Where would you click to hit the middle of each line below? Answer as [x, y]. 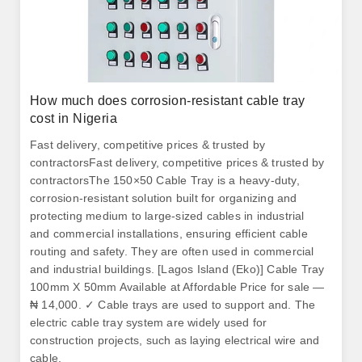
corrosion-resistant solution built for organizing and [164, 198]
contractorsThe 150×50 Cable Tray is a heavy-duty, [165, 180]
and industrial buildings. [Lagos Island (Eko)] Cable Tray [177, 269]
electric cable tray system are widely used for [149, 322]
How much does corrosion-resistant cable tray [168, 101]
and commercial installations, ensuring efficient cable [169, 234]
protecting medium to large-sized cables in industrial [167, 216]
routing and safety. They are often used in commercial [172, 251]
